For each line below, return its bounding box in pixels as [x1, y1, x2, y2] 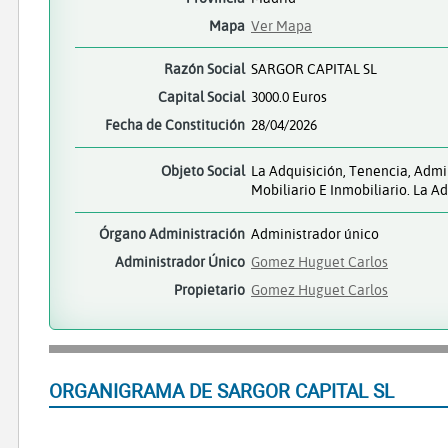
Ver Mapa [251, 16, 312, 35]
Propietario [174, 280, 245, 300]
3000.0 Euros [251, 87, 327, 107]
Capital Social [158, 87, 245, 107]
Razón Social [164, 59, 245, 79]
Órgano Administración [99, 224, 245, 244]
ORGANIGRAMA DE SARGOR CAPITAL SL [49, 378, 394, 405]
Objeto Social [161, 160, 245, 180]
